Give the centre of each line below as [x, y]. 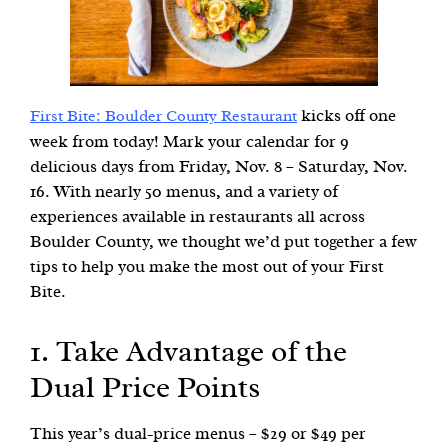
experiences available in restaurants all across [197, 216]
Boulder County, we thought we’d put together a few [223, 241]
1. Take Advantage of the [188, 351]
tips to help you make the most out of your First [207, 266]
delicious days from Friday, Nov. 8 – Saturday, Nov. [219, 166]
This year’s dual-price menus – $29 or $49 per [198, 433]
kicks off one [346, 115]
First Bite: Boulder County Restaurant [163, 115]
